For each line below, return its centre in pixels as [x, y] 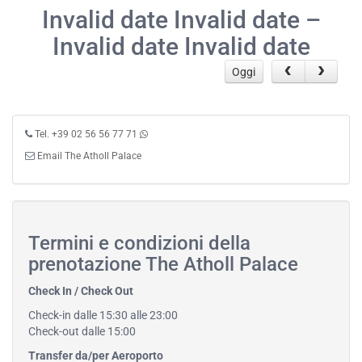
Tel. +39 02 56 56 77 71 [86, 135]
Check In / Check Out [81, 291]
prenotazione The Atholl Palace [163, 265]
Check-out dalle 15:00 [82, 332]
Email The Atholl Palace [89, 156]
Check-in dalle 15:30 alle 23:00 [103, 316]
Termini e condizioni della [139, 244]
